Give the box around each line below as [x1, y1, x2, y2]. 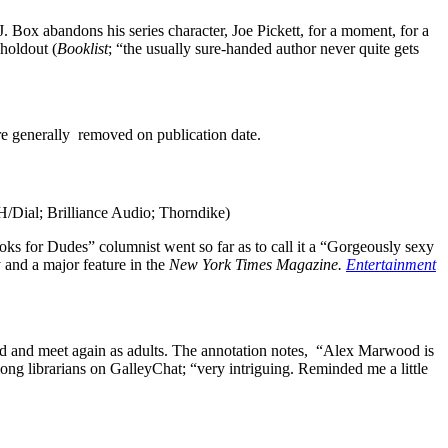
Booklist [57, 40, 108, 58]
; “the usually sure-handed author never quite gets [108, 40, 419, 58]
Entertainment [346, 255, 436, 273]
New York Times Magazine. [169, 255, 346, 273]
